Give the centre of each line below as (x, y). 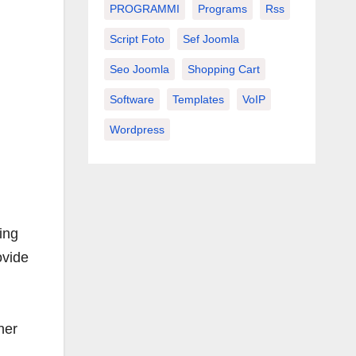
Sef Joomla (211, 39)
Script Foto (137, 39)
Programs (222, 8)
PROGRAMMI (144, 8)
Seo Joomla (139, 69)
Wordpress (137, 129)
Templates (198, 99)
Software (132, 99)
